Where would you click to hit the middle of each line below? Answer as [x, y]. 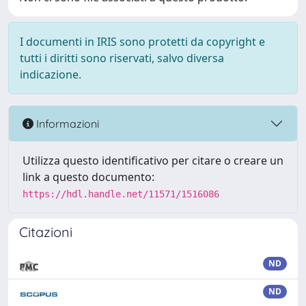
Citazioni [46, 232]
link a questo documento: [88, 177]
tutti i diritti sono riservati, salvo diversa [122, 58]
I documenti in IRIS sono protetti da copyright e [142, 42]
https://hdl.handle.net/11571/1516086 [121, 194]
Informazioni [66, 123]
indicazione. [51, 74]
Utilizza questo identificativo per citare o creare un [153, 161]
